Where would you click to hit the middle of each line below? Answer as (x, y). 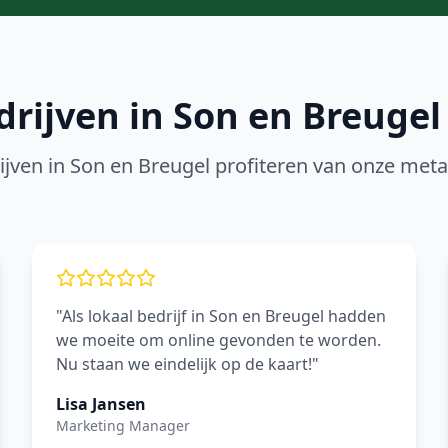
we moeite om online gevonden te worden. (218, 340)
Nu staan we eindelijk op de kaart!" (187, 364)
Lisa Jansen (101, 404)
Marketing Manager (123, 425)
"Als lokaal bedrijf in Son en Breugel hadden (221, 316)
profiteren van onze (305, 165)
